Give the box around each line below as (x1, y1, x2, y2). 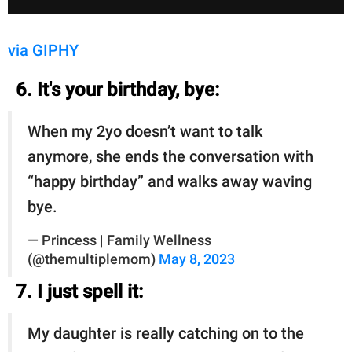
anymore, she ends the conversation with (27, 146, 313, 166)
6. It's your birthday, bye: (16, 78, 219, 101)
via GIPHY (8, 40, 79, 60)
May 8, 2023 (159, 251, 235, 267)
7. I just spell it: (16, 280, 143, 302)
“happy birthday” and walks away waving (27, 171, 312, 191)
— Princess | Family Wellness (27, 232, 211, 248)
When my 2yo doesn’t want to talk (27, 121, 262, 141)
